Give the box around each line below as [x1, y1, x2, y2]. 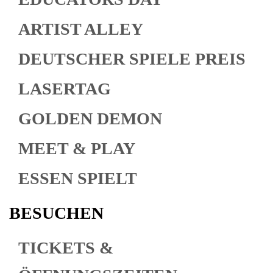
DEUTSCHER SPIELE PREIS [18, 49, 246, 68]
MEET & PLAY [18, 139, 135, 158]
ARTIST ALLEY [18, 19, 143, 38]
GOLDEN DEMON [18, 109, 162, 128]
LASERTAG [18, 79, 111, 98]
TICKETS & [18, 238, 113, 257]
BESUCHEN [9, 204, 104, 222]
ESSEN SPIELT [18, 169, 137, 188]
